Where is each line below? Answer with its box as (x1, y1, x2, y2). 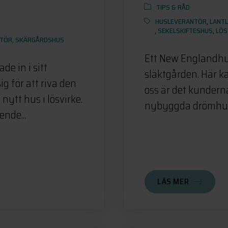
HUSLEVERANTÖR (155, 15, 207, 27)
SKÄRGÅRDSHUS (15, 34, 65, 45)
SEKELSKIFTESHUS (158, 24, 213, 36)
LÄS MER (157, 175, 189, 188)
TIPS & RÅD (156, 1, 190, 13)
